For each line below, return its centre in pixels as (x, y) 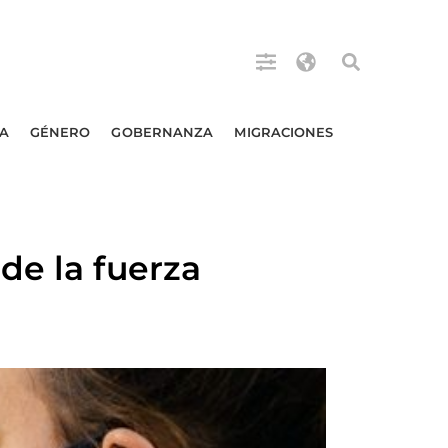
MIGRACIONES (284, 132)
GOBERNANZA (162, 132)
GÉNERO (60, 132)
